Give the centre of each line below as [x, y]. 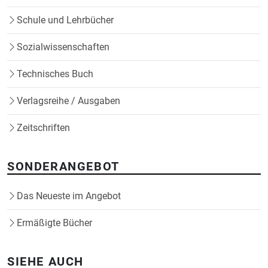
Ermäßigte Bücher [54, 223]
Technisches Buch [55, 74]
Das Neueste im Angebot [69, 196]
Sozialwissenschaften [63, 47]
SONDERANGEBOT [63, 167]
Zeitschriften [43, 128]
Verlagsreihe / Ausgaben [68, 101]
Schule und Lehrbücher [65, 20]
